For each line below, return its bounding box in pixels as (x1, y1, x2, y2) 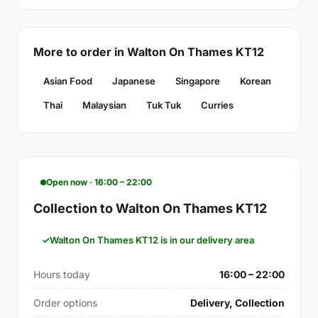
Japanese (112, 75, 155, 87)
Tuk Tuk (146, 99, 181, 111)
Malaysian (82, 99, 126, 111)
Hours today (33, 268, 90, 280)
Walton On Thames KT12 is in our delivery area (50, 234, 254, 246)
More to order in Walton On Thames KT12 (33, 45, 264, 59)
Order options (33, 297, 97, 309)
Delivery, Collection (190, 297, 285, 309)
